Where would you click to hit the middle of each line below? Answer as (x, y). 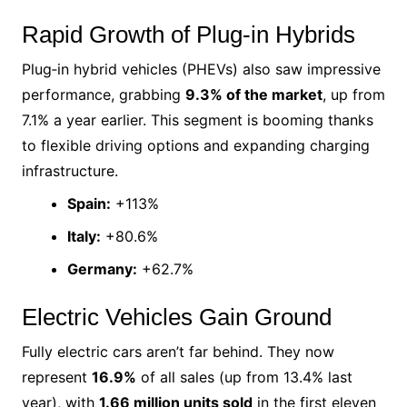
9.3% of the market (253, 94)
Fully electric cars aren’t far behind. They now (178, 351)
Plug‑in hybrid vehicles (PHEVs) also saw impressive (201, 69)
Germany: (102, 268)
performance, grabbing (103, 94)
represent (56, 377)
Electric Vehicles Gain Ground (176, 317)
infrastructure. (69, 170)
